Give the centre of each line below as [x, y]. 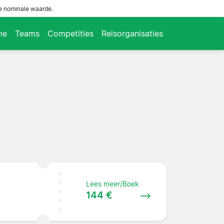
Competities [70, 33]
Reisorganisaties [132, 33]
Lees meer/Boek [113, 183]
